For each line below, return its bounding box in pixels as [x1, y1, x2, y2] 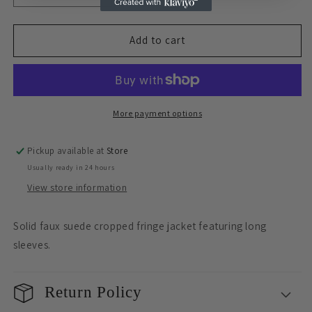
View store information [27, 180, 127, 194]
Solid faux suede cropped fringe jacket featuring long [13, 219, 267, 233]
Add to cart [130, 33, 185, 47]
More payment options [113, 107, 202, 118]
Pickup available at [27, 144, 107, 157]
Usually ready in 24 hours [27, 162, 115, 172]
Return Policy [45, 283, 142, 301]
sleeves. [13, 237, 51, 251]
